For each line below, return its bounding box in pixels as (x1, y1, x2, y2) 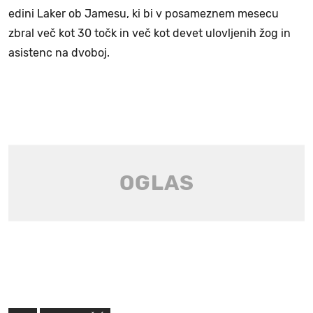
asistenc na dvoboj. (8, 45, 110, 59)
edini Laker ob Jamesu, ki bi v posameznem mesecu (8, 6, 279, 20)
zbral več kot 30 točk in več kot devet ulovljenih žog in (8, 26, 291, 40)
